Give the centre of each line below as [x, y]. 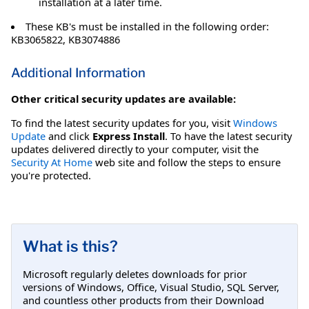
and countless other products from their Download [143, 300]
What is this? [70, 247]
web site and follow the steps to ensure [187, 162]
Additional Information [78, 72]
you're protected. [51, 175]
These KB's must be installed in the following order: [147, 26]
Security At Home [52, 162]
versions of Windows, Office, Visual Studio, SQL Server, [151, 287]
